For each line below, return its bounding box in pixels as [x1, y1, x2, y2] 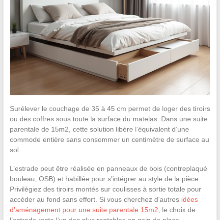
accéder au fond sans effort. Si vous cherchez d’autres [9, 195, 181, 204]
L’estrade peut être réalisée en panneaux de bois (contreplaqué [9, 165, 207, 173]
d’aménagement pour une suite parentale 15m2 [9, 206, 158, 214]
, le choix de [158, 206, 195, 214]
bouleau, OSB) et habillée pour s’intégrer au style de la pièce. [9, 175, 200, 183]
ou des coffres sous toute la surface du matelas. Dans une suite [9, 115, 208, 123]
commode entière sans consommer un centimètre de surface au [9, 136, 209, 144]
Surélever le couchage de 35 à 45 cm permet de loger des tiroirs [9, 105, 210, 113]
